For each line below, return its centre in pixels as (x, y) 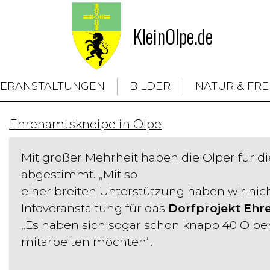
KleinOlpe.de (173, 36)
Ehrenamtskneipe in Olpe (85, 124)
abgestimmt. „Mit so (79, 174)
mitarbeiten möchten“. (87, 242)
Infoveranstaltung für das (95, 208)
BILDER (150, 86)
